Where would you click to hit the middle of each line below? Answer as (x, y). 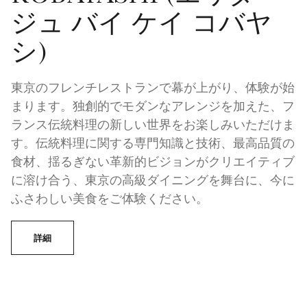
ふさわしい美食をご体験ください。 (110, 200)
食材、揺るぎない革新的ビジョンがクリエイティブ (153, 163)
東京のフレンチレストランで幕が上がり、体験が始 (153, 89)
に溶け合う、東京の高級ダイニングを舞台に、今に (153, 181)
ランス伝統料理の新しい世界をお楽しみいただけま (153, 126)
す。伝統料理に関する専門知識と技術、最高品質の (153, 144)
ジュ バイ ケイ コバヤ (142, 26)
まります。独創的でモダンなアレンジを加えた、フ (153, 107)
